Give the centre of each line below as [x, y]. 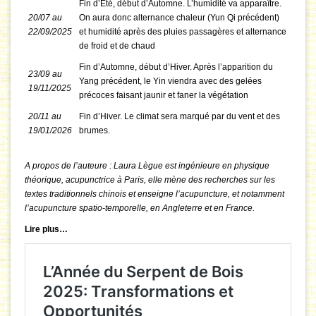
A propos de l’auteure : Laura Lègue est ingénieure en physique [147, 166]
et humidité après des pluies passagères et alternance [183, 32]
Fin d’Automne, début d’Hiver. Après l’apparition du [176, 67]
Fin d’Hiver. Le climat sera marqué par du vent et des [180, 117]
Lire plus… [46, 230]
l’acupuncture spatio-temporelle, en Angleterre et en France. [140, 208]
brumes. [95, 131]
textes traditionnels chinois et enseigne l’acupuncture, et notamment [154, 194]
